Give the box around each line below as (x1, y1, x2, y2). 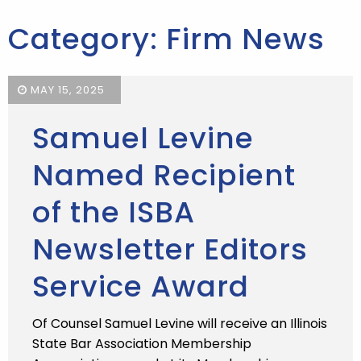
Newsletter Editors (32, 229, 308, 270)
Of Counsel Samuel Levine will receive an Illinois (32, 314, 327, 333)
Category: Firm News (8, 19, 325, 60)
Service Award (32, 266, 249, 307)
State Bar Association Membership (32, 334, 251, 353)
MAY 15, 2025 (27, 82, 105, 98)
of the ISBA (32, 192, 195, 233)
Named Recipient (32, 155, 296, 196)
